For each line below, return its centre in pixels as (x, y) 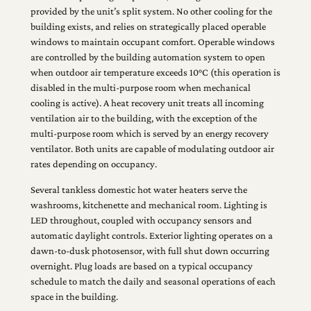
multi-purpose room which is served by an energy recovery (149, 134)
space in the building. (74, 296)
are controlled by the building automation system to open (148, 57)
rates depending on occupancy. (93, 164)
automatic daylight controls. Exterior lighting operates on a (151, 235)
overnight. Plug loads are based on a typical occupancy (141, 266)
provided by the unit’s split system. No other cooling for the (151, 11)
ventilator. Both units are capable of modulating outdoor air (152, 149)
